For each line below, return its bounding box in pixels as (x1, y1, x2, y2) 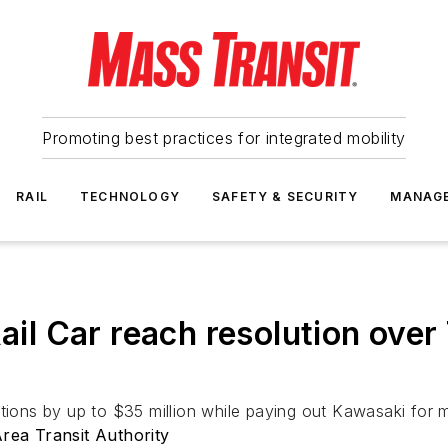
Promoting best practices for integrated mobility (42, 128, 406, 148)
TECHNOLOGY (80, 189, 180, 204)
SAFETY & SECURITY (212, 189, 359, 204)
